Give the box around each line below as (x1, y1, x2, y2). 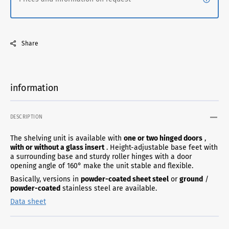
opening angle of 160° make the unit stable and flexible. (10, 161, 193, 170)
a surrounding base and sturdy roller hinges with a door (10, 152, 192, 161)
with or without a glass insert (10, 143, 104, 152)
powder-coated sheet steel (81, 174, 169, 184)
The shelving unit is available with (10, 133, 124, 143)
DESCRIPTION (10, 114, 43, 121)
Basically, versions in (10, 174, 81, 184)
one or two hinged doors (124, 133, 202, 143)
